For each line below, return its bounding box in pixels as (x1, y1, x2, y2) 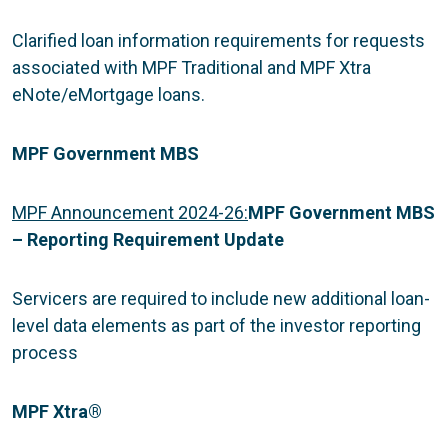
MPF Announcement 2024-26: (12, 201, 248, 223)
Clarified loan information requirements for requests (12, 29, 425, 51)
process (12, 341, 78, 363)
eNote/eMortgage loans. (12, 83, 205, 105)
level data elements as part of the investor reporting (12, 314, 421, 336)
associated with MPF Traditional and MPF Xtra (12, 56, 371, 78)
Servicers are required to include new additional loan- (12, 287, 430, 309)
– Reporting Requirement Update (12, 228, 284, 250)
